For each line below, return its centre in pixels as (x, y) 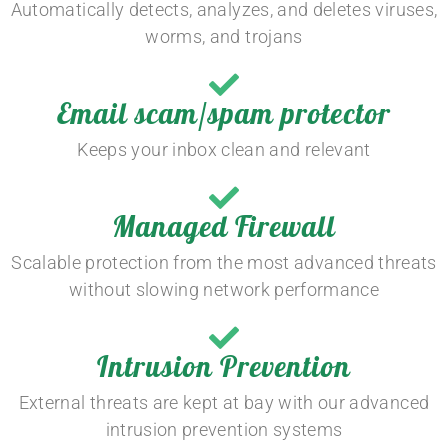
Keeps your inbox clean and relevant (224, 149)
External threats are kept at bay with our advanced (224, 402)
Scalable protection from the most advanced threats (224, 262)
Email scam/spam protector (224, 117)
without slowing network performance (224, 289)
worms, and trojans (224, 36)
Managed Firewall (224, 230)
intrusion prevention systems (224, 429)
